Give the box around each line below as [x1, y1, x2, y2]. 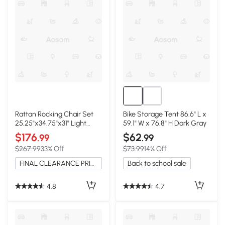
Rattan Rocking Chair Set [15, 109, 93, 119]
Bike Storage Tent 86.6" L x [123, 109, 207, 119]
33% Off [40, 144, 64, 153]
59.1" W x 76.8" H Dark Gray [123, 118, 207, 128]
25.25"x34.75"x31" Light [15, 118, 86, 128]
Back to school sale [128, 159, 187, 168]
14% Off [144, 144, 167, 153]
